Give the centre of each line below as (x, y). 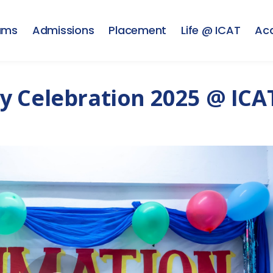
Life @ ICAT (211, 30)
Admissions (63, 30)
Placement (138, 30)
